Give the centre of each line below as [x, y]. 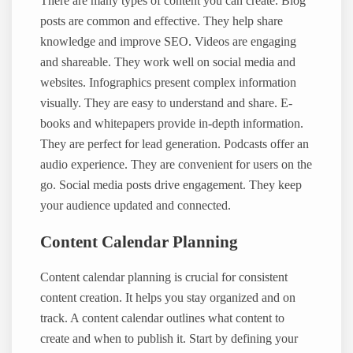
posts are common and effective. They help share [162, 22]
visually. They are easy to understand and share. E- [167, 104]
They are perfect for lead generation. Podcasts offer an [175, 145]
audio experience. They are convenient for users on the [176, 165]
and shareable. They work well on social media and [168, 63]
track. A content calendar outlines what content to [163, 319]
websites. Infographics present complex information [169, 83]
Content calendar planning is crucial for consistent [164, 278]
